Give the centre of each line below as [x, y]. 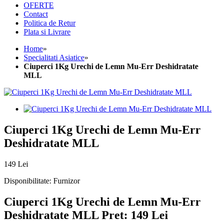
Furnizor [67, 181]
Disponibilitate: [29, 181]
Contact [36, 14]
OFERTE [39, 5]
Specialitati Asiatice [54, 58]
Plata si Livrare [47, 32]
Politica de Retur [50, 23]
